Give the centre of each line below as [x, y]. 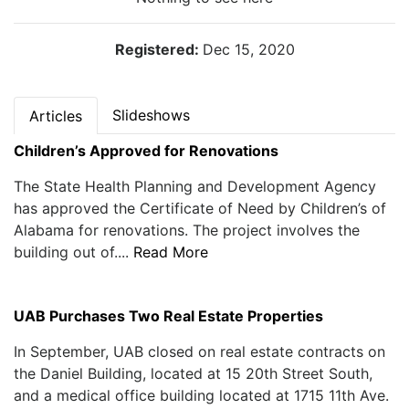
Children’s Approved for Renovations [146, 150]
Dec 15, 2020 [248, 49]
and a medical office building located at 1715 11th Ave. [201, 395]
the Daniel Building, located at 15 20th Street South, [193, 373]
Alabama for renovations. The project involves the [187, 230]
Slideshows [151, 115]
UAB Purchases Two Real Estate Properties [168, 315]
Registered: [158, 49]
